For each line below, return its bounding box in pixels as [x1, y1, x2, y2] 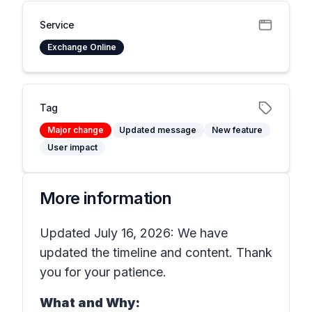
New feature [212, 125, 263, 135]
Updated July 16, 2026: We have [40, 226, 228, 240]
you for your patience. [40, 265, 170, 279]
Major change [47, 125, 104, 135]
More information [40, 188, 172, 208]
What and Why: [40, 295, 140, 310]
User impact [47, 142, 97, 153]
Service [40, 19, 75, 31]
